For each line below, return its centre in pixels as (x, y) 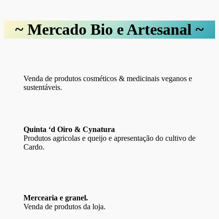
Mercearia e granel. (56, 198)
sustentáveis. (43, 88)
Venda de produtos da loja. (65, 207)
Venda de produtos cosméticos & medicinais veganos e (108, 79)
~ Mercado (51, 29)
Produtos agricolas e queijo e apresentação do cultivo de (109, 138)
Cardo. (34, 147)
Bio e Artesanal (139, 29)
